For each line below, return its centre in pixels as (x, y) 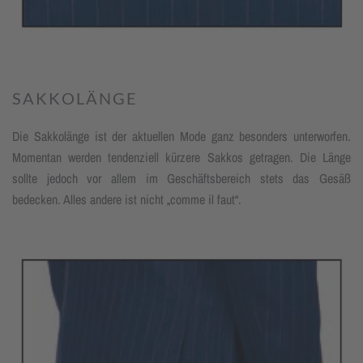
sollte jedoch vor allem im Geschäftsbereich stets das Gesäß (181, 179)
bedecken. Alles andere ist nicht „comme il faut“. (127, 200)
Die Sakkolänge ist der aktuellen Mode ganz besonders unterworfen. (181, 137)
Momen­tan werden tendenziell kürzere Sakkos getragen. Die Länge (181, 158)
